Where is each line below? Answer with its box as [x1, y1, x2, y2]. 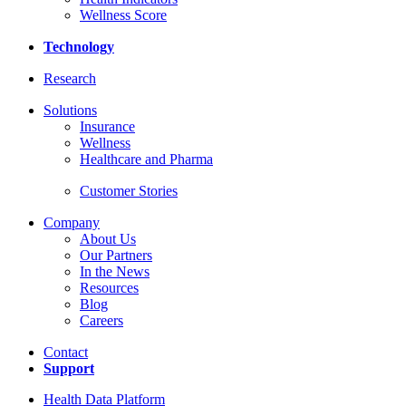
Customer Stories [80, 182, 178, 198]
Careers [80, 312, 123, 328]
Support [43, 360, 94, 376]
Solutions [43, 101, 97, 118]
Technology [43, 38, 114, 54]
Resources [80, 279, 139, 295]
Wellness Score [80, 6, 167, 23]
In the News [80, 263, 150, 279]
